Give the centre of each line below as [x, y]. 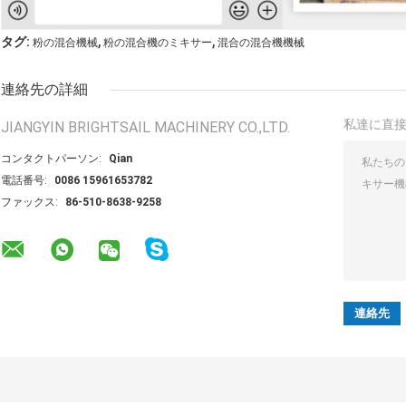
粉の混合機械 [65, 42]
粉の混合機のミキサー [158, 42]
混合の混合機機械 [261, 42]
